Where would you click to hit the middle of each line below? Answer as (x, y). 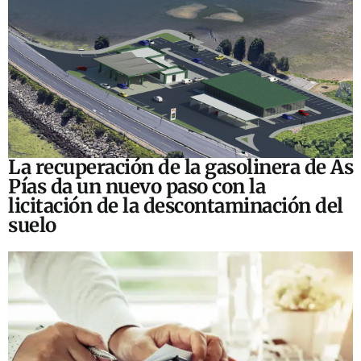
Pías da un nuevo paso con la (137, 187)
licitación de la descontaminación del (176, 206)
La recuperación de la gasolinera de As (180, 168)
